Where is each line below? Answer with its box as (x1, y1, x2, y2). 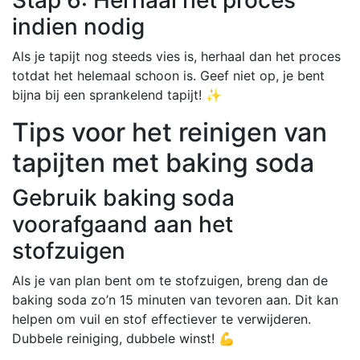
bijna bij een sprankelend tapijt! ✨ (12, 86, 222, 103)
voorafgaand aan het (12, 210, 233, 238)
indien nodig (12, 12, 145, 40)
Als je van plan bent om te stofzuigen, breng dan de (12, 272, 328, 288)
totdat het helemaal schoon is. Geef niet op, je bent (12, 67, 325, 84)
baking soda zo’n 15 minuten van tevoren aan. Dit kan (12, 291, 338, 308)
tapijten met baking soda (12, 146, 314, 178)
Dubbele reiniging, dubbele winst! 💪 (12, 329, 235, 346)
